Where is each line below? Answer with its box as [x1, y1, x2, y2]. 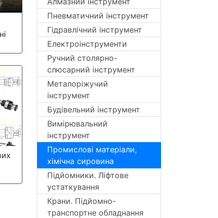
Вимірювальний [47, 119, 108, 128]
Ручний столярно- [47, 53, 117, 63]
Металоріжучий [47, 79, 108, 89]
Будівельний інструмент [47, 105, 140, 114]
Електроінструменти [47, 39, 127, 49]
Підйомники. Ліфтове [47, 170, 128, 180]
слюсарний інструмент [47, 65, 135, 74]
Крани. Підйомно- [47, 196, 116, 206]
